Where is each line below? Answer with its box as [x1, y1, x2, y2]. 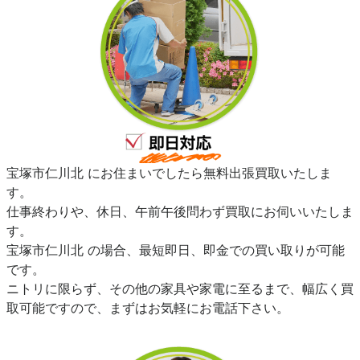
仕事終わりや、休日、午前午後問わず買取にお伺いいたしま [6, 203, 354, 220]
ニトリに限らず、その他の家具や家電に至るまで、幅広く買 [6, 280, 354, 297]
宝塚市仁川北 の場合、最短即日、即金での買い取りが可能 [6, 242, 345, 259]
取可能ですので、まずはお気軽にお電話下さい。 [6, 300, 289, 317]
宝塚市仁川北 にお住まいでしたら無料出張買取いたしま [6, 165, 332, 182]
